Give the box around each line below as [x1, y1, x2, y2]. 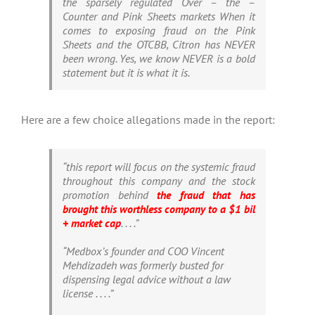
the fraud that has [157, 188, 256, 202]
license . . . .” [63, 286, 113, 301]
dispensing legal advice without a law [63, 272, 231, 287]
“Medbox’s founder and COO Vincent [63, 244, 224, 259]
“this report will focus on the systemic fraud [63, 160, 255, 174]
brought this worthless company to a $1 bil [63, 202, 255, 217]
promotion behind [63, 188, 157, 202]
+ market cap [63, 216, 121, 231]
